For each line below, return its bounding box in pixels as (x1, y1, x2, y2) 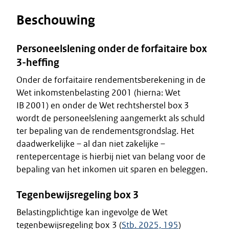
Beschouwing (16, 12, 95, 29)
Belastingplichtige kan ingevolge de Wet (16, 207, 168, 218)
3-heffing (16, 56, 59, 69)
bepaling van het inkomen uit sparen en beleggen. (16, 164, 208, 175)
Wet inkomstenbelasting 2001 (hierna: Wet (16, 87, 180, 98)
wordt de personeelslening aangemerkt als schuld (16, 112, 205, 124)
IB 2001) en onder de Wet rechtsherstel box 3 (16, 100, 189, 111)
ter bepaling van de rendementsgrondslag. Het (16, 125, 194, 136)
